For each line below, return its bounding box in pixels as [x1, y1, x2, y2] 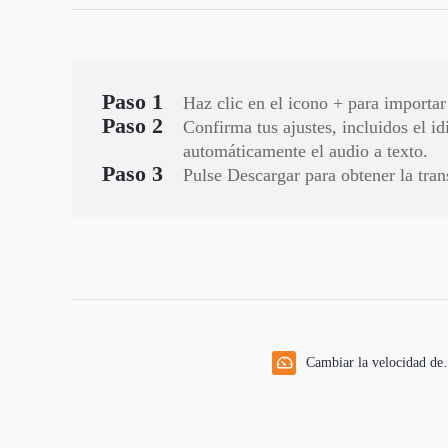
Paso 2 [102, 113, 163, 138]
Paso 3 [102, 161, 163, 186]
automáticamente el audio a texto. [183, 141, 428, 161]
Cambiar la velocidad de [306, 355, 443, 370]
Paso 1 [102, 89, 163, 114]
